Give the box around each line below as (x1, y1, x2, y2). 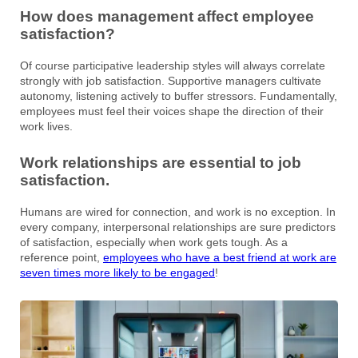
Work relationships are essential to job (20, 153, 301, 171)
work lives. (20, 119, 73, 133)
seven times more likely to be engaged (20, 265, 215, 279)
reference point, (20, 250, 103, 264)
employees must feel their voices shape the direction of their (20, 104, 324, 117)
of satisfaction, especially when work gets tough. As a (20, 235, 288, 249)
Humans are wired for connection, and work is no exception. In (20, 205, 336, 218)
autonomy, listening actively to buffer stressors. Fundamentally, (20, 89, 337, 102)
